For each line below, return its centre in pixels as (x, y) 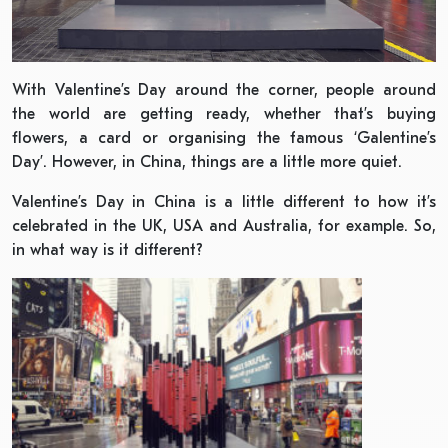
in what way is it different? (107, 250)
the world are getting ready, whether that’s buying (224, 114)
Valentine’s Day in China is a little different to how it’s (224, 202)
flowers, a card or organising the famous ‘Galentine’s (224, 138)
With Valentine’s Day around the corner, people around (224, 90)
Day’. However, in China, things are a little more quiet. (207, 162)
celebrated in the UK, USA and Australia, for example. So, (224, 226)
